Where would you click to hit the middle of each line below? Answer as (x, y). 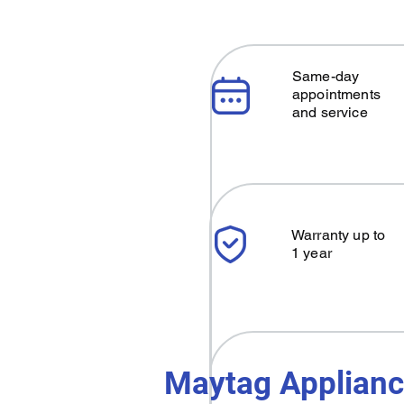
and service (330, 112)
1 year (312, 253)
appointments (336, 94)
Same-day (326, 76)
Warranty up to (339, 235)
